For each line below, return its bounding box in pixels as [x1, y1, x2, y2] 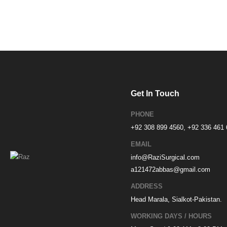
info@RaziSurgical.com [131, 154, 200, 162]
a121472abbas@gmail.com [131, 166, 211, 174]
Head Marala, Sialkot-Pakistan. [131, 196, 222, 204]
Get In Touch [131, 89, 180, 98]
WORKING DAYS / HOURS [131, 212, 212, 220]
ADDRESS [131, 182, 163, 191]
